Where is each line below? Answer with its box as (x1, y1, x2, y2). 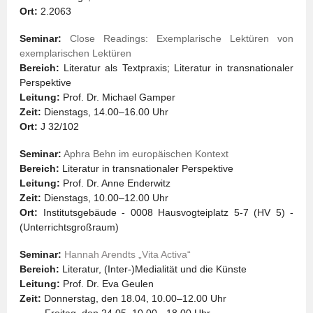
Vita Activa (142, 249, 187, 260)
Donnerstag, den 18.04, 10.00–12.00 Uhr (41, 293, 226, 304)
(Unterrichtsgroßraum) (20, 221, 119, 233)
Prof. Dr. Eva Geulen (60, 278, 154, 289)
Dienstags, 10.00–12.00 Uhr (41, 192, 168, 203)
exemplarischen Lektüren (20, 48, 131, 59)
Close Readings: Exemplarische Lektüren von (70, 33, 293, 44)
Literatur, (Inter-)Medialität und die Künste (59, 263, 247, 275)
